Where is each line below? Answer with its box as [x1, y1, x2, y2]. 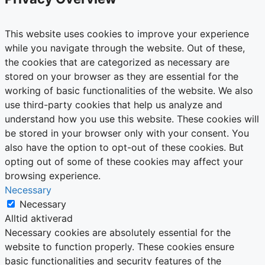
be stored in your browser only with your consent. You [5, 127, 249, 139]
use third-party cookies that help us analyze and [5, 98, 222, 111]
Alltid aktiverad [5, 212, 73, 224]
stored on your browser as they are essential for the [5, 70, 238, 82]
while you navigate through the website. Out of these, [5, 41, 245, 54]
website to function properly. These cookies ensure [5, 240, 234, 253]
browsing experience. [5, 169, 101, 182]
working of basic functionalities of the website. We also [5, 84, 253, 96]
